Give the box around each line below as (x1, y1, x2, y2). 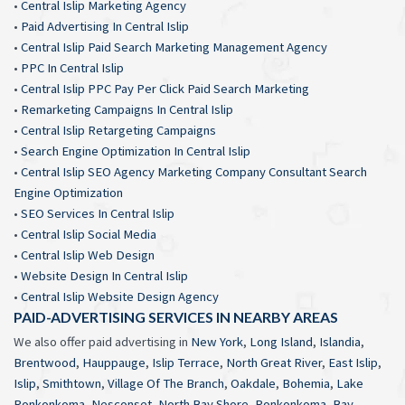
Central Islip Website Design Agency (21, 287, 219, 305)
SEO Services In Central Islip (21, 204, 174, 221)
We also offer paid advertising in (14, 333, 191, 350)
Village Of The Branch (108, 374, 224, 391)
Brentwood (14, 353, 76, 371)
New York (191, 333, 243, 350)
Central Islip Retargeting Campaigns (21, 121, 216, 138)
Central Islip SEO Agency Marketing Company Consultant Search (21, 163, 367, 180)
